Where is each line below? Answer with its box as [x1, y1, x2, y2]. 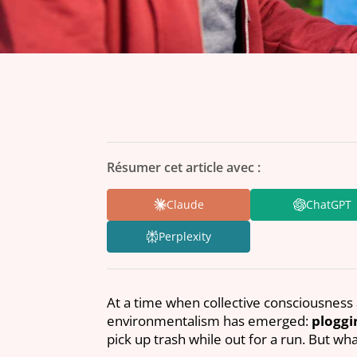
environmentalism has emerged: [107, 311, 312, 330]
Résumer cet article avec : [107, 158, 261, 176]
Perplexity [159, 229, 212, 245]
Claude [166, 197, 204, 213]
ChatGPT [305, 197, 351, 213]
